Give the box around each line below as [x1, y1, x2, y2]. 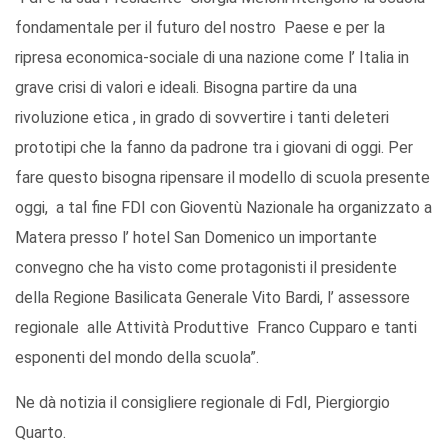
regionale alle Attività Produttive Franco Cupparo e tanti [15, 318, 417, 338]
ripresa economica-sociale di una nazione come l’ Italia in [15, 48, 409, 68]
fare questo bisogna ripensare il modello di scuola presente [15, 168, 430, 188]
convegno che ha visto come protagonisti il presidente [15, 258, 397, 278]
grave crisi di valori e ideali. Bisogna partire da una [15, 78, 357, 98]
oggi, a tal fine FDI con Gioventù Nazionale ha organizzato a [15, 198, 432, 218]
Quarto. [15, 423, 66, 443]
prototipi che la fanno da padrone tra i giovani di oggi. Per [15, 138, 413, 158]
